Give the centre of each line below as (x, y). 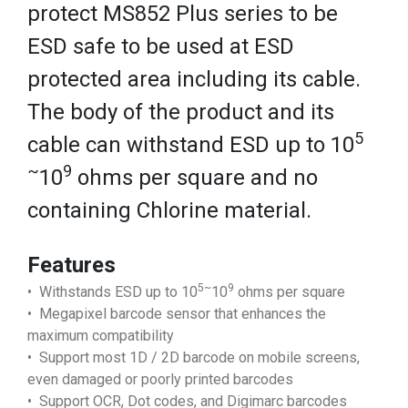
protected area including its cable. (197, 79)
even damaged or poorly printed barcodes (160, 379)
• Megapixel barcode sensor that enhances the (177, 313)
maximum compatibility (101, 335)
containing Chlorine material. (172, 210)
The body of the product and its (181, 112)
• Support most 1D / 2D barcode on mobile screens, (194, 357)
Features (71, 265)
